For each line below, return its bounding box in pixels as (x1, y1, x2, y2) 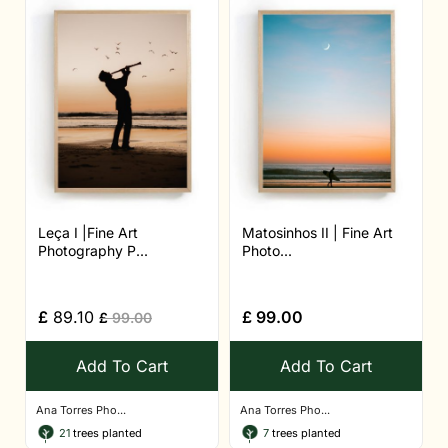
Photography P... (38, 242, 148, 260)
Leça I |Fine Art (38, 224, 138, 242)
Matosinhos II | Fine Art (242, 224, 393, 242)
